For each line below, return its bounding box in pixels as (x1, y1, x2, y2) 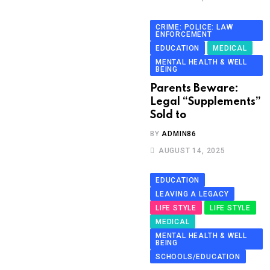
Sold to (150, 110, 186, 121)
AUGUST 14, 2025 (158, 146, 225, 155)
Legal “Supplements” (150, 96, 261, 108)
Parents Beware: (150, 83, 239, 95)
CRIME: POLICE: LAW (155, 23, 233, 32)
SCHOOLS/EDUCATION (155, 253, 240, 262)
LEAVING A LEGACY (155, 190, 229, 199)
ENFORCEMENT (155, 30, 212, 39)
